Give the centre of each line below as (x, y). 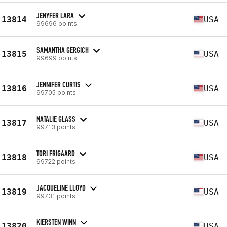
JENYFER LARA (55, 15)
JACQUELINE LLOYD (61, 187)
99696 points (57, 23)
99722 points (56, 161)
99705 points (56, 92)
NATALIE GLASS (56, 119)
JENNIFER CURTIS (59, 84)
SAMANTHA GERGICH (63, 50)
